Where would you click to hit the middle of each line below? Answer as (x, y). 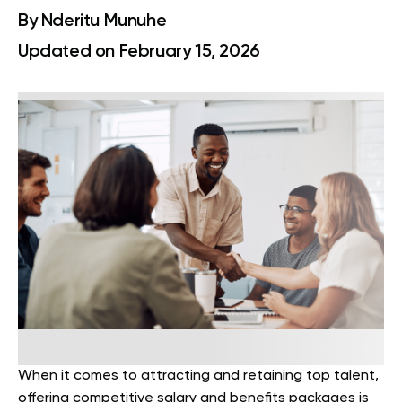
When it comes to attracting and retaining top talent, (198, 376)
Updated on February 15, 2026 (139, 52)
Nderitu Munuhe (104, 22)
